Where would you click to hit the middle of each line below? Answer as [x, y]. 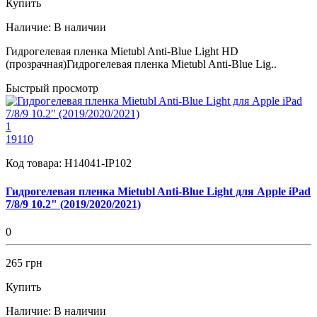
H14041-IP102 [98, 163]
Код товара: [35, 163]
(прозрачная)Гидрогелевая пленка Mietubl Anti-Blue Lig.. [141, 64]
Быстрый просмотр [52, 88]
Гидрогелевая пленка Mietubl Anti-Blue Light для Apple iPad [158, 191]
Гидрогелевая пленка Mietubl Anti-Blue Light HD [122, 52]
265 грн [24, 263]
